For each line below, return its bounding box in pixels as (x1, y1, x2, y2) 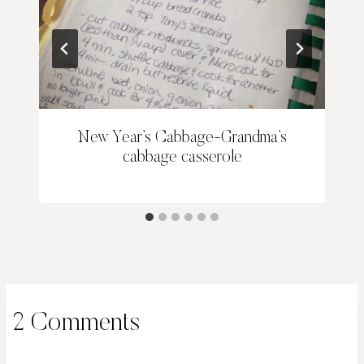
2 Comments (13, 310, 140, 336)
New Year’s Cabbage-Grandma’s (77, 129, 287, 146)
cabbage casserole (122, 149, 242, 166)
